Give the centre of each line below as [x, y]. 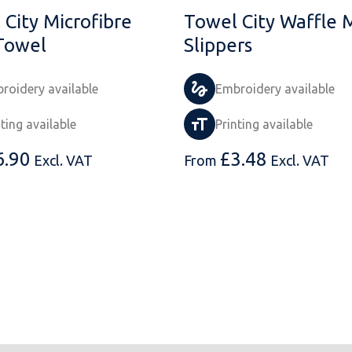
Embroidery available [275, 89]
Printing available [264, 125]
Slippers [218, 46]
